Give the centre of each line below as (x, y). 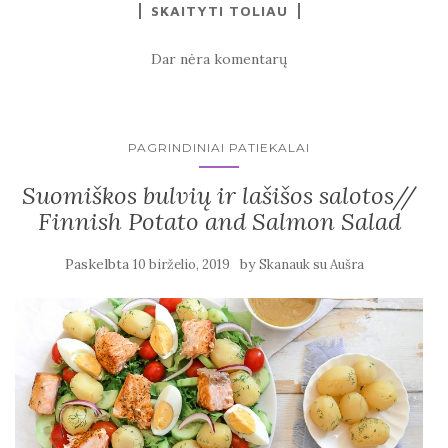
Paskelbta (98, 264)
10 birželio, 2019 (181, 264)
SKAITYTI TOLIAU (219, 10)
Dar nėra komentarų (219, 59)
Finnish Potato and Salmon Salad (219, 221)
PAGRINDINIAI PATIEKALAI (219, 147)
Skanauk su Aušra (311, 264)
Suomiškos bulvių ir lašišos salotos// (219, 195)
